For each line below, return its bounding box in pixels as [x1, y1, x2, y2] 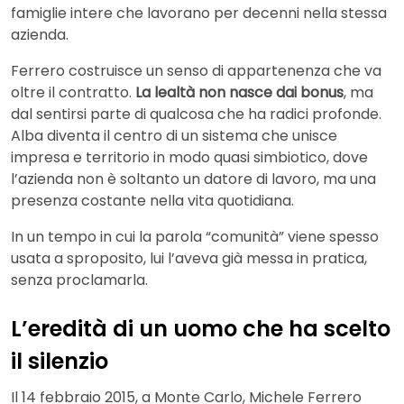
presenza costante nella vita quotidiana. [11, 190, 294, 212]
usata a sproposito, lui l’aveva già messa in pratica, [11, 248, 367, 270]
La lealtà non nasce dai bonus [135, 82, 344, 104]
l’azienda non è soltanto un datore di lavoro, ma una [11, 169, 376, 190]
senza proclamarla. [11, 270, 148, 291]
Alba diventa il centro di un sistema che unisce [11, 125, 337, 147]
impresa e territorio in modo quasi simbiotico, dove [11, 147, 368, 169]
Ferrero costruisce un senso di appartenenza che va [11, 60, 381, 82]
